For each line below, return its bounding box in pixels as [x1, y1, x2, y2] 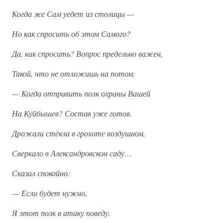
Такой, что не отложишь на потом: [12, 68, 135, 79]
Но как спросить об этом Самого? [12, 28, 130, 39]
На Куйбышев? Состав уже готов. [12, 108, 132, 118]
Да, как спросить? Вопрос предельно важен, [12, 48, 163, 59]
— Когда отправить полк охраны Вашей [12, 88, 150, 99]
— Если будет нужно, [12, 188, 87, 198]
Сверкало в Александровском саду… [12, 148, 131, 158]
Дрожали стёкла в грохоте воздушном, [12, 128, 145, 138]
